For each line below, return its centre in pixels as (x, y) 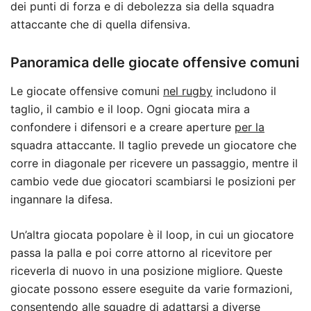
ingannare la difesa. (61, 200)
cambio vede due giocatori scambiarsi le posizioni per (153, 182)
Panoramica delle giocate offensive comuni (155, 63)
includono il (244, 91)
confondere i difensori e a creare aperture (123, 127)
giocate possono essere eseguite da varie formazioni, (151, 289)
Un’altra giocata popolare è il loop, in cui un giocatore (152, 235)
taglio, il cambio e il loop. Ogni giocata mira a (130, 109)
